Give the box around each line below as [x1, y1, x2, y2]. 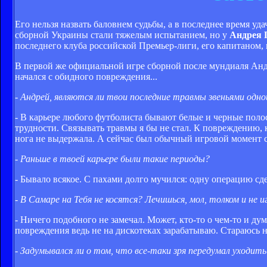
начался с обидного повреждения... [15, 71, 157, 82]
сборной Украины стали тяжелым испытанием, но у [15, 29, 229, 40]
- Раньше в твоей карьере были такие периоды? [15, 153, 210, 164]
